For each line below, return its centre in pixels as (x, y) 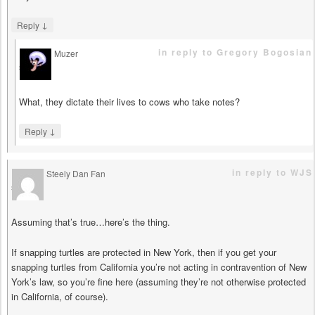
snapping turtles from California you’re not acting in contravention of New (159, 266)
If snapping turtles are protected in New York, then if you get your (144, 252)
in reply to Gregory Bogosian (235, 52)
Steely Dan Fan (76, 174)
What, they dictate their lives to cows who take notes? (129, 102)
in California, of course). (60, 296)
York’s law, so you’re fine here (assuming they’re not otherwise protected (159, 281)
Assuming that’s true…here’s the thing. (91, 222)
